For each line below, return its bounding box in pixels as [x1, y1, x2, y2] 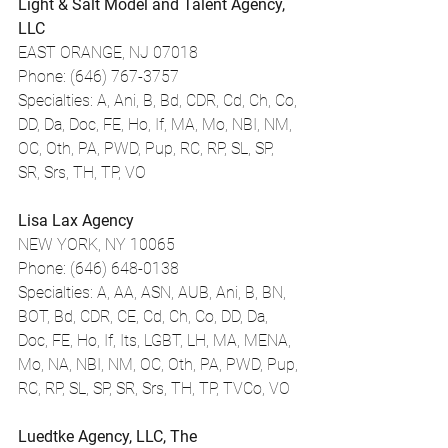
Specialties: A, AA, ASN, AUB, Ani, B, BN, [18, 283, 290, 302]
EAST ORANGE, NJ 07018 [18, 43, 198, 62]
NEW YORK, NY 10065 [18, 235, 175, 254]
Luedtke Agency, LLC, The [18, 427, 197, 446]
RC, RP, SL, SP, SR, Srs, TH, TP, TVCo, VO [18, 379, 290, 398]
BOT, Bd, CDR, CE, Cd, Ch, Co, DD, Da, [18, 307, 272, 326]
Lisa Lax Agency [18, 211, 134, 230]
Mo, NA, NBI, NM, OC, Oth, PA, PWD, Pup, [18, 355, 302, 374]
